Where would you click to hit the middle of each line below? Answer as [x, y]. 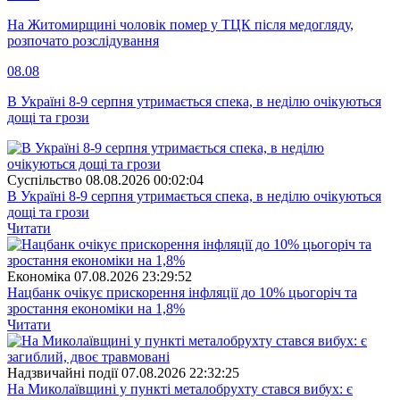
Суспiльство [45, 179]
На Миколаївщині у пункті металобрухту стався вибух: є [180, 388]
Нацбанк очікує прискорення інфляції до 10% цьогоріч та [182, 292]
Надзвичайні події [62, 372]
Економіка [39, 276]
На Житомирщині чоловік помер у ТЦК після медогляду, [180, 24]
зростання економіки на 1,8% [96, 308]
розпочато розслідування [83, 40]
